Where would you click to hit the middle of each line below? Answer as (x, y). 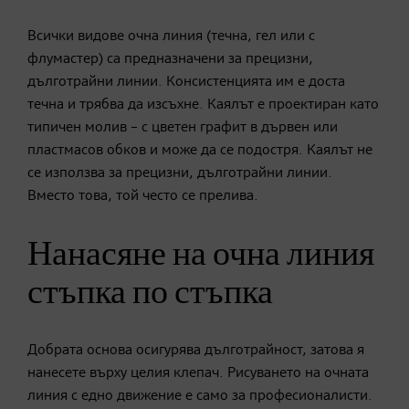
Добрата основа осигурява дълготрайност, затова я (196, 350)
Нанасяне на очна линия (201, 254)
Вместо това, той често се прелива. (143, 196)
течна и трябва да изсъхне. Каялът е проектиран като (203, 105)
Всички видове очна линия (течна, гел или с (171, 36)
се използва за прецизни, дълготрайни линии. (180, 173)
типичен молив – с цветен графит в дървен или (183, 127)
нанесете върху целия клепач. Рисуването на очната (198, 373)
